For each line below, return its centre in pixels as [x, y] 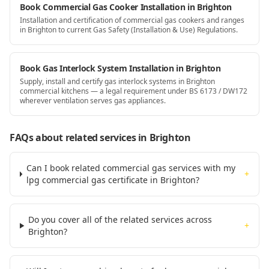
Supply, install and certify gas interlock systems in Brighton [117, 81]
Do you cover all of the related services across [120, 219]
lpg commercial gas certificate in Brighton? [113, 180]
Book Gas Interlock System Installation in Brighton [120, 68]
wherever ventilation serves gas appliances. [93, 101]
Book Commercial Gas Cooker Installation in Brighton [126, 7]
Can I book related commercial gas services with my [131, 168]
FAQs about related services [73, 138]
